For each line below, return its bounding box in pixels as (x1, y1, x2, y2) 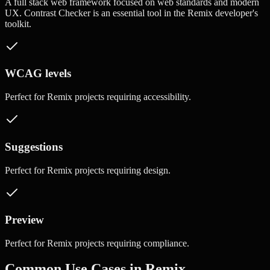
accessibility (143, 92, 189, 102)
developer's (213, 7, 258, 18)
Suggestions (5, 140, 63, 153)
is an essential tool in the (90, 7, 187, 18)
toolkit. (5, 18, 31, 29)
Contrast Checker (24, 7, 90, 18)
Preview (5, 213, 44, 227)
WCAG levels (5, 67, 71, 80)
